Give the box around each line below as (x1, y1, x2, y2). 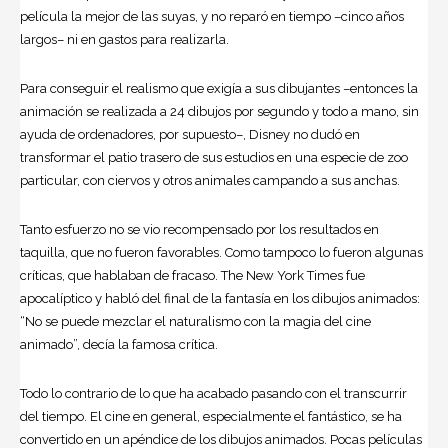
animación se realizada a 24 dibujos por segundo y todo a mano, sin (20, 103, 419, 119)
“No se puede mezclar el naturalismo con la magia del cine (20, 313, 371, 329)
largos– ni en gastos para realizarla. (20, 31, 229, 47)
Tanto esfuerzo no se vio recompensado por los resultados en (20, 221, 379, 237)
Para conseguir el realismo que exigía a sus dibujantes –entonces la (20, 80, 418, 96)
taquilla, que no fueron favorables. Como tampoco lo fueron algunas (20, 244, 423, 260)
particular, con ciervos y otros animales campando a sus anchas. (20, 172, 400, 188)
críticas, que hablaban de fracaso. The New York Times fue (20, 267, 365, 283)
